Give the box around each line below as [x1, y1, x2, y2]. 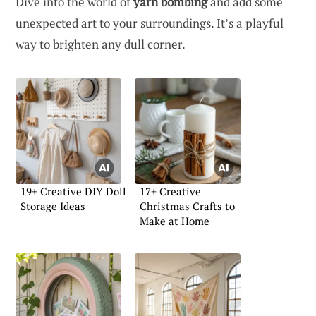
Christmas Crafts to [140, 199, 235, 213]
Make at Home [140, 214, 209, 228]
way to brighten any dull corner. [16, 35, 186, 52]
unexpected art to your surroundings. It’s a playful [16, 14, 284, 31]
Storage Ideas [20, 199, 85, 213]
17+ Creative [140, 184, 201, 198]
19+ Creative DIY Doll [20, 184, 126, 198]
